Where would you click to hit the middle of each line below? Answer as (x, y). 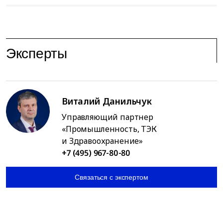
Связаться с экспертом (111, 177)
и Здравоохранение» (103, 141)
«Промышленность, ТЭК (109, 129)
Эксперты (37, 53)
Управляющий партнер (108, 117)
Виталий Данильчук (107, 101)
